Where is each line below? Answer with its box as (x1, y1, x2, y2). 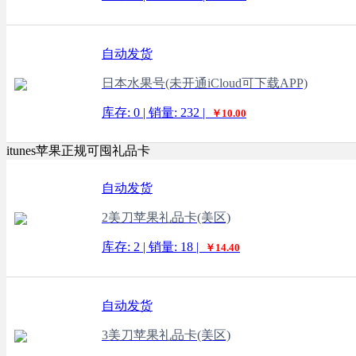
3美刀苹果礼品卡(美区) (102, 328, 230, 342)
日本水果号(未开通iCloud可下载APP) (102, 76, 308, 90)
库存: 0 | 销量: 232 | (102, 106, 208, 119)
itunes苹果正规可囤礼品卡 (6, 144, 150, 157)
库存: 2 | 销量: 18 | (102, 240, 202, 253)
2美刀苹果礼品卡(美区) (102, 211, 230, 224)
